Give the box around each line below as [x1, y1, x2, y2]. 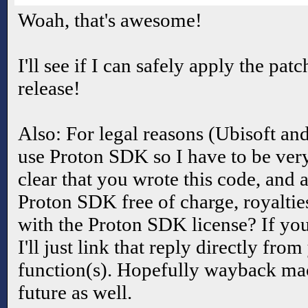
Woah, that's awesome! [18, 8, 202, 31]
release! [18, 76, 80, 99]
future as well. [18, 280, 132, 303]
